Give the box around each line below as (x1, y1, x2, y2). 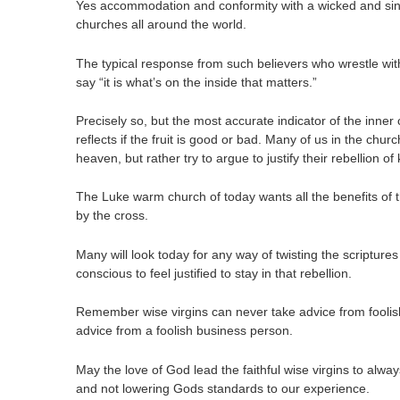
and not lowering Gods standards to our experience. (76, 380, 371, 396)
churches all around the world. (76, 17, 247, 32)
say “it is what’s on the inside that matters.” (76, 74, 318, 89)
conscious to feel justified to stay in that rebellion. (76, 265, 353, 280)
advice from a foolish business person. (76, 323, 294, 338)
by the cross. (76, 208, 149, 223)
